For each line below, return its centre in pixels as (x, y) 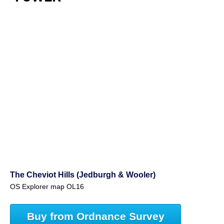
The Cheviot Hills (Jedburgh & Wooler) (83, 175)
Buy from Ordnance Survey (95, 216)
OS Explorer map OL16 (47, 187)
